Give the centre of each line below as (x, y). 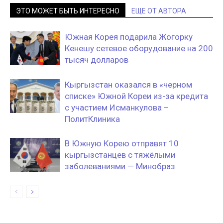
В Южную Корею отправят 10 (122, 143)
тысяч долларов (97, 59)
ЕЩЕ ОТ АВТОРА (159, 11)
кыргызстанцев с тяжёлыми (120, 155)
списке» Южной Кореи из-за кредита (136, 96)
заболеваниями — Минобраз (120, 166)
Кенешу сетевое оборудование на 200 (139, 48)
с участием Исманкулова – (117, 107)
